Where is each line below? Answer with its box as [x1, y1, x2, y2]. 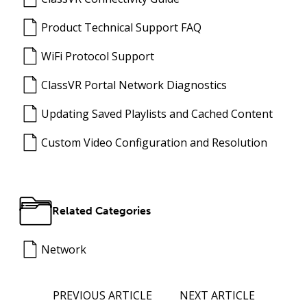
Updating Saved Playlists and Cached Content [41, 106, 273, 122]
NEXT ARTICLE [179, 288, 255, 304]
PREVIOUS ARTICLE [52, 288, 152, 304]
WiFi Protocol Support [41, 49, 154, 64]
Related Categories [52, 204, 151, 218]
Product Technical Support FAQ [41, 20, 201, 36]
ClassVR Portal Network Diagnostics [41, 77, 227, 93]
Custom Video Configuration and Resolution [41, 135, 267, 151]
